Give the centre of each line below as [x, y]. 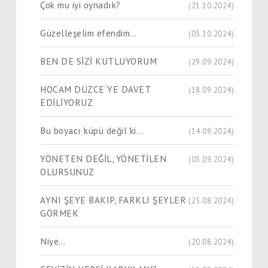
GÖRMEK [59, 213]
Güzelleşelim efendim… [89, 33]
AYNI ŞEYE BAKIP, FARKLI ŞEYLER [113, 200]
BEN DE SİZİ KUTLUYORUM [98, 61]
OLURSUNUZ [67, 171]
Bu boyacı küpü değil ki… [92, 130]
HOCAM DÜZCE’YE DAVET [95, 89]
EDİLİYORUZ [66, 102]
